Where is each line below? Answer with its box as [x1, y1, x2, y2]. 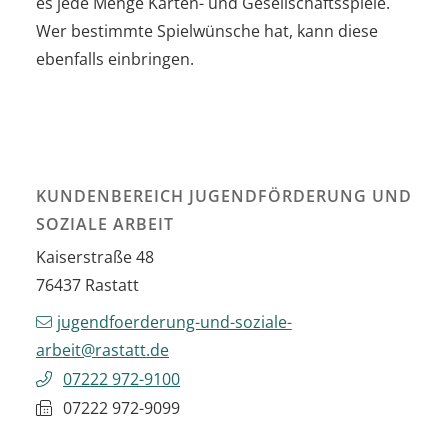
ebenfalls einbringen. [36, 48, 194, 71]
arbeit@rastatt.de [36, 339, 169, 362]
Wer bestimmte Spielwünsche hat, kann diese [36, 20, 378, 43]
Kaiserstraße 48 [36, 246, 154, 269]
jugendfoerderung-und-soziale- [56, 311, 292, 334]
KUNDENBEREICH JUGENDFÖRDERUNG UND [36, 185, 412, 208]
